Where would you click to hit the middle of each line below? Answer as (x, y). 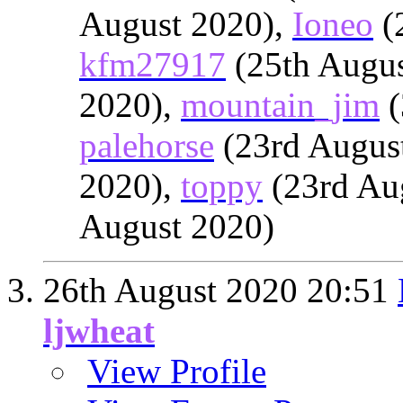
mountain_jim (280, 105)
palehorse (147, 145)
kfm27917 (152, 64)
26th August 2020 (175, 290)
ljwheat (99, 331)
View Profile (177, 371)
